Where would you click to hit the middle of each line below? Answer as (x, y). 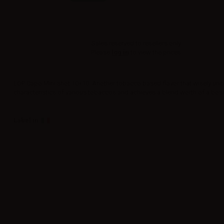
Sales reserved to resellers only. (136, 43)
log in (120, 52)
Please (101, 52)
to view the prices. (155, 52)
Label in (26, 120)
